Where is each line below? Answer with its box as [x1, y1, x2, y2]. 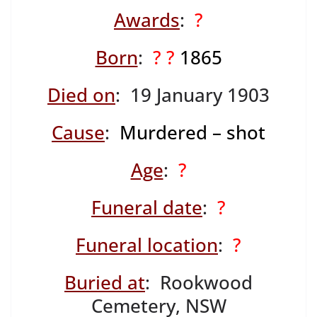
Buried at [64, 270, 145, 296]
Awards [114, 7, 180, 33]
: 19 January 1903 [115, 82, 270, 108]
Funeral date [91, 195, 202, 221]
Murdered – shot [120, 120, 265, 146]
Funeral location [76, 232, 218, 258]
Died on [47, 82, 115, 108]
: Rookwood [145, 270, 253, 296]
